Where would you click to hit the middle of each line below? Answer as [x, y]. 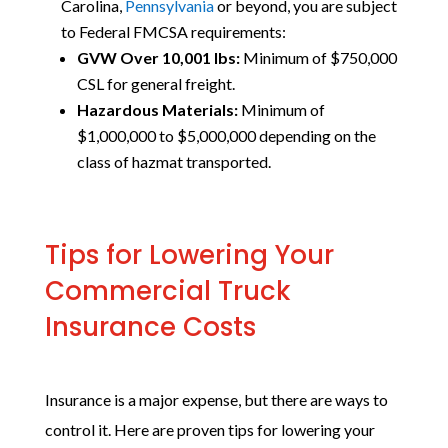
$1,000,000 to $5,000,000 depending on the [226, 135]
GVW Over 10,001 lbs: [158, 57]
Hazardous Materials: [157, 109]
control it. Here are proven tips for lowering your [209, 429]
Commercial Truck [167, 291]
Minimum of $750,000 [318, 57]
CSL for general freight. [155, 83]
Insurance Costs [150, 327]
